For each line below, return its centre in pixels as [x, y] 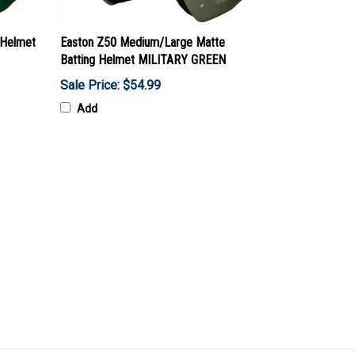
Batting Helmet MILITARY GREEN [143, 60]
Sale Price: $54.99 [111, 86]
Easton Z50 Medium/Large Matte [143, 43]
